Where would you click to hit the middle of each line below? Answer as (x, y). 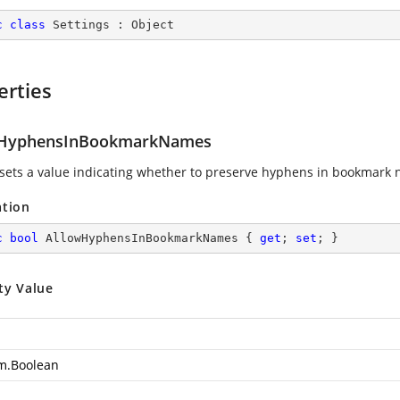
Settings (81, 25)
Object (153, 25)
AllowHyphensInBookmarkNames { (149, 238)
